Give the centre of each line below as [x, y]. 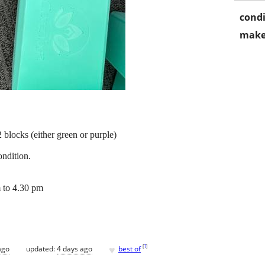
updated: [41, 248]
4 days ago [75, 248]
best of [130, 248]
